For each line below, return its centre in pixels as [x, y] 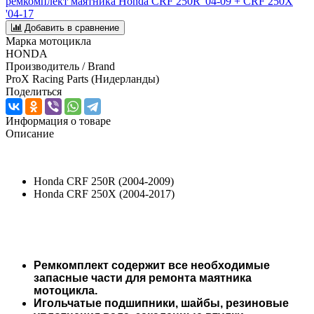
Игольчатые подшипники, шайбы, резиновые [161, 303]
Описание [30, 133]
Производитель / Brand [60, 66]
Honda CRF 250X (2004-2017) [104, 193]
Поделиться [34, 91]
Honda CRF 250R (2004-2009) [104, 181]
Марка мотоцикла [48, 41]
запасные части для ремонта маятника [143, 278]
